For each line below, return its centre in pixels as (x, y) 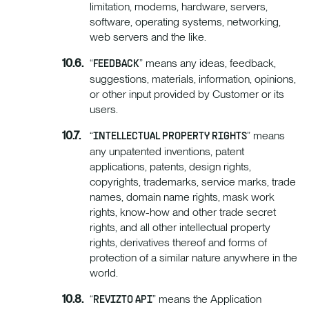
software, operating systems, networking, (185, 22)
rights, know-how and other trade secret (183, 212)
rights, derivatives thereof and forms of (178, 243)
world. (104, 273)
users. (104, 110)
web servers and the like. (148, 37)
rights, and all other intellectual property (180, 228)
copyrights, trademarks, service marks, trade (193, 182)
